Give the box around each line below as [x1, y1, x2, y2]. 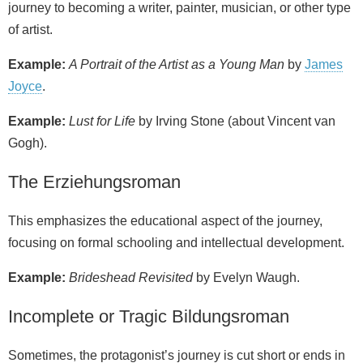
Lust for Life [69, 114, 135, 129]
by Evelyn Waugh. [193, 271, 300, 285]
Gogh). [8, 136, 47, 151]
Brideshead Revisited [69, 271, 193, 285]
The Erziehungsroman [8, 172, 181, 193]
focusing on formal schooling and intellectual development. [8, 236, 344, 250]
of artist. [8, 23, 53, 37]
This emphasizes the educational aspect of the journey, [8, 214, 322, 228]
